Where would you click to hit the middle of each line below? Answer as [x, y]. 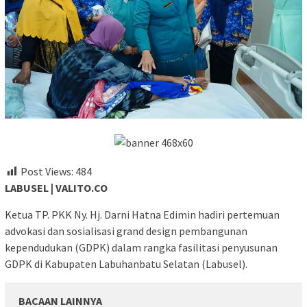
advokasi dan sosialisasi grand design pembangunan [126, 231]
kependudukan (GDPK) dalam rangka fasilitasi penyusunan [141, 247]
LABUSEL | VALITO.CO [56, 188]
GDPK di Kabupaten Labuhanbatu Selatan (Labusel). [126, 264]
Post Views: [47, 171]
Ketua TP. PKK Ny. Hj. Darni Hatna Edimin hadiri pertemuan [142, 214]
